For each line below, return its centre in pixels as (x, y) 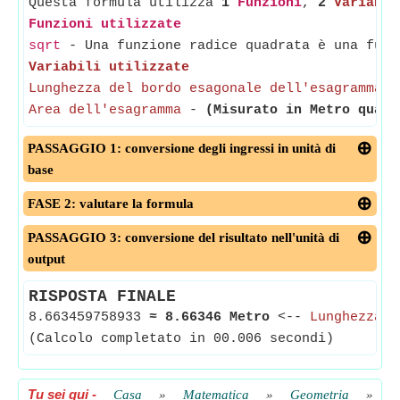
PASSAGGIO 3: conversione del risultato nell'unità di (183, 237)
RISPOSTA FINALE (102, 296)
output (46, 259)
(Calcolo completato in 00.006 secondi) (181, 339)
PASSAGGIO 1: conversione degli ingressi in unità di (182, 148)
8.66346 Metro (217, 317)
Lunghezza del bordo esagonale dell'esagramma (205, 89)
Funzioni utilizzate (105, 25)
